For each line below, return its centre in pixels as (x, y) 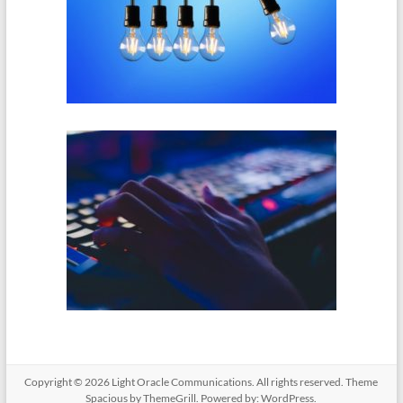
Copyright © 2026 (68, 381)
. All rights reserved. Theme (315, 381)
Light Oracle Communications (182, 381)
